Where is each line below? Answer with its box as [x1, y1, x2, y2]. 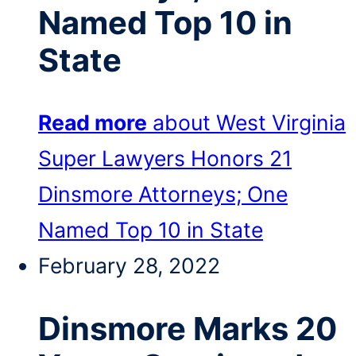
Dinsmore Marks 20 [38, 309, 337, 349]
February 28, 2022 [38, 253, 220, 279]
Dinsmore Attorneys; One [38, 181, 288, 207]
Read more [38, 110, 147, 136]
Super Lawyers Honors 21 [38, 145, 292, 172]
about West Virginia [153, 110, 346, 136]
